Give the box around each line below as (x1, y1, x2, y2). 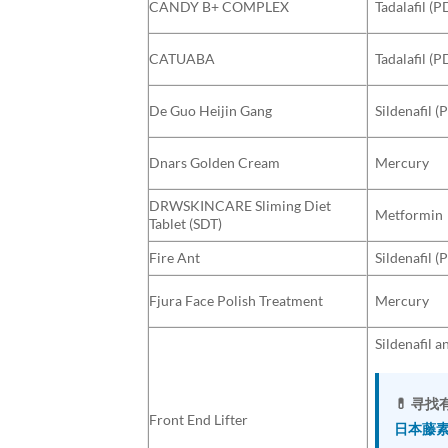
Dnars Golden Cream (149, 153, 280, 171)
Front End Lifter (149, 410, 248, 428)
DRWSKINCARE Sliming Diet (149, 196, 331, 214)
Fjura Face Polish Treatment (149, 291, 323, 309)
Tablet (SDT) (149, 214, 222, 232)
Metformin (375, 205, 444, 223)
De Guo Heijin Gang (149, 101, 272, 119)
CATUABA (149, 49, 215, 67)
